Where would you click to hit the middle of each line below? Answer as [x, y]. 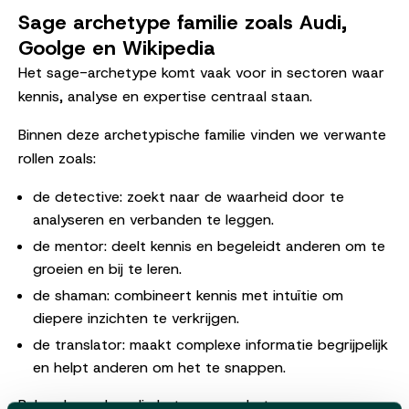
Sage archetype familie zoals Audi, [183, 22]
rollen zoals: [57, 158]
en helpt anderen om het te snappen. [159, 367]
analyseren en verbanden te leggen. [153, 219]
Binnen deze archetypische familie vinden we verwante [202, 134]
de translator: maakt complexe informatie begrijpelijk [210, 344]
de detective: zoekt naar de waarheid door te [189, 196]
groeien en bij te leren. [107, 268]
